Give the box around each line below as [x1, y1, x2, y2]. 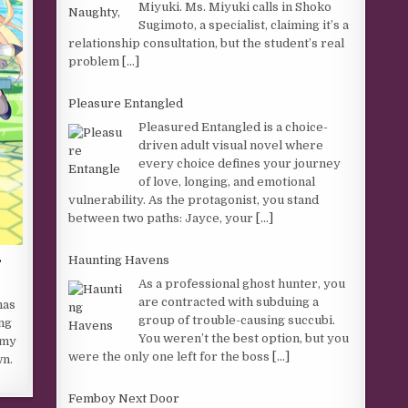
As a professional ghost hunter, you [138, 276, 346, 291]
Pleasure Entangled [68, 97, 184, 110]
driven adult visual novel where [138, 138, 324, 152]
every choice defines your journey [138, 156, 342, 170]
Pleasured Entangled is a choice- [138, 119, 329, 134]
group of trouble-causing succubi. [138, 312, 336, 327]
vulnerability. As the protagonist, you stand [68, 192, 320, 207]
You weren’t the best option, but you [138, 331, 350, 345]
